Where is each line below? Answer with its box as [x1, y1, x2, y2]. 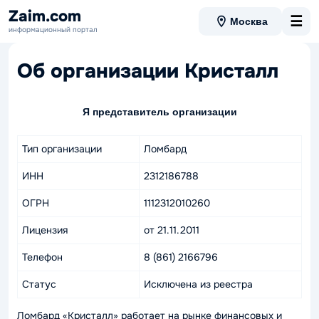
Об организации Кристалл [17, 58, 278, 84]
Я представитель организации [82, 106, 237, 117]
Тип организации [22, 142, 102, 155]
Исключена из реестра [144, 278, 253, 291]
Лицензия [22, 224, 68, 236]
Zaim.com [9, 6, 81, 26]
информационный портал [9, 24, 98, 34]
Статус [22, 278, 56, 291]
